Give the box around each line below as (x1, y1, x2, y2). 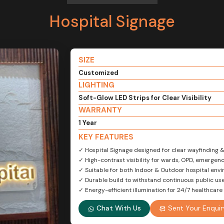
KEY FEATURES (78, 132, 133, 142)
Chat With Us (94, 203, 141, 213)
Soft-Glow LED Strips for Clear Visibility (78, 93, 211, 102)
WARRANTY (78, 105, 122, 115)
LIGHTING (78, 80, 114, 90)
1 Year (78, 118, 97, 127)
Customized (78, 68, 118, 77)
